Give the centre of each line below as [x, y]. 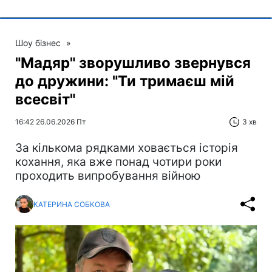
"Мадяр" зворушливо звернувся [133, 63]
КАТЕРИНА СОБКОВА [72, 204]
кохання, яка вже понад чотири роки [118, 162]
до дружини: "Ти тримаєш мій [125, 81]
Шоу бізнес [38, 43]
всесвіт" [45, 100]
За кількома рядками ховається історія [127, 148]
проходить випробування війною [108, 176]
